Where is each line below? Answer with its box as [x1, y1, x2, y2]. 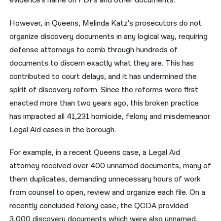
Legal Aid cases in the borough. [9, 124, 116, 135]
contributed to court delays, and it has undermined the [9, 71, 197, 82]
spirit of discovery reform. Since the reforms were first [9, 84, 199, 95]
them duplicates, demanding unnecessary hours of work [9, 174, 201, 184]
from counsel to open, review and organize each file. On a [9, 187, 206, 198]
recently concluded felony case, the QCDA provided [9, 200, 189, 211]
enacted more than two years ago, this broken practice [9, 98, 199, 109]
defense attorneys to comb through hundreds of [9, 44, 178, 55]
